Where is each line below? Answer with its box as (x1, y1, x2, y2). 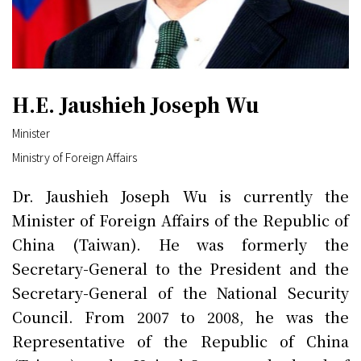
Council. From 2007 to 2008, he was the (12, 305, 349, 327)
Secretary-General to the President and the (12, 257, 349, 279)
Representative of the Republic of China (12, 330, 349, 351)
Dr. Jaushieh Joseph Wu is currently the (12, 185, 349, 206)
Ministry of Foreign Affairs (12, 148, 137, 165)
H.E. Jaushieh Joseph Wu (12, 89, 259, 118)
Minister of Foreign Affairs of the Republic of (12, 209, 349, 230)
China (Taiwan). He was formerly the (12, 233, 349, 255)
